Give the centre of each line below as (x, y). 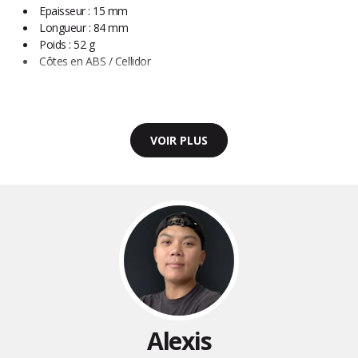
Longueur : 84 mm (87, 28)
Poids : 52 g (67, 45)
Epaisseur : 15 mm (84, 11)
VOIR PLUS (179, 141)
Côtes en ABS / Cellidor (98, 62)
